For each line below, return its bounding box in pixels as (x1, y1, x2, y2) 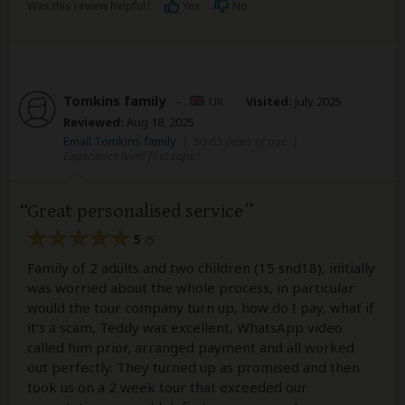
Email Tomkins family (63, 132, 179, 149)
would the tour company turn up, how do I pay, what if (27, 298, 374, 317)
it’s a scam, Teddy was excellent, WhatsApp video (27, 318, 343, 337)
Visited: (246, 92, 292, 109)
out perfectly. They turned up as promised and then (27, 358, 360, 377)
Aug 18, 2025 (124, 113, 194, 130)
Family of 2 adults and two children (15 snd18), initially (27, 259, 375, 278)
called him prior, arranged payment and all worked (27, 338, 354, 357)
